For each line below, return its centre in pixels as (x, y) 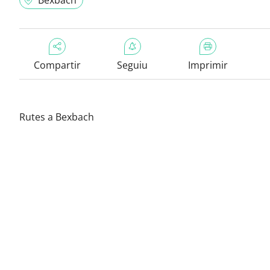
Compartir (57, 65)
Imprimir (208, 65)
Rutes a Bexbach (57, 117)
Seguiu (132, 65)
